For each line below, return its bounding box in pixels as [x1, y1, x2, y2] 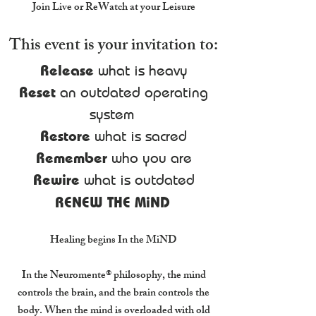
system [89, 105, 138, 123]
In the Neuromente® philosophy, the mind [21, 267, 206, 286]
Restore [40, 126, 90, 145]
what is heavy [93, 61, 188, 79]
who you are [107, 149, 192, 166]
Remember [35, 148, 107, 166]
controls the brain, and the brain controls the [18, 284, 209, 303]
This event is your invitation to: [9, 32, 218, 61]
